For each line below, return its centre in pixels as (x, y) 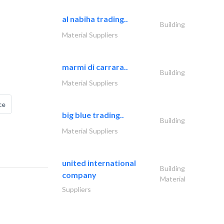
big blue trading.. (93, 115)
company (79, 175)
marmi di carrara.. (95, 67)
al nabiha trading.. (95, 19)
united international (99, 163)
